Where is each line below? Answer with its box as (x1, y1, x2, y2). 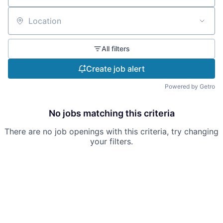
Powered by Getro (165, 83, 215, 91)
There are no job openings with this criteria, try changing (4, 126, 219, 137)
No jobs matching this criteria (48, 108, 175, 119)
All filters (101, 44, 130, 53)
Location (7, 20, 40, 30)
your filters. (90, 136, 133, 147)
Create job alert (86, 64, 145, 74)
